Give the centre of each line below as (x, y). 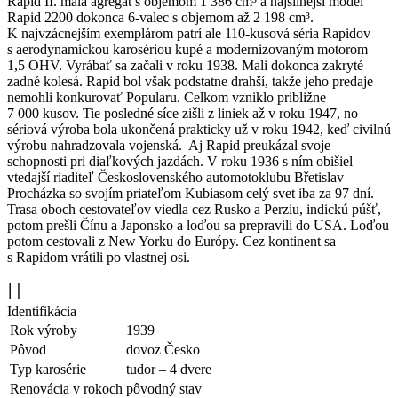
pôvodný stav (164, 388)
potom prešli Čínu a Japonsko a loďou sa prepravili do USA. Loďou (198, 225)
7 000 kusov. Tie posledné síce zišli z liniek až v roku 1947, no (183, 113)
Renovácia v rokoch (66, 388)
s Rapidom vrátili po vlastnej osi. (99, 257)
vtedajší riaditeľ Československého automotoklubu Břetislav (175, 177)
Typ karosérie (48, 369)
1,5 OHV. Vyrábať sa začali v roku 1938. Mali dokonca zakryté (185, 65)
